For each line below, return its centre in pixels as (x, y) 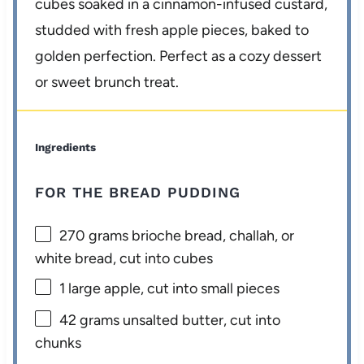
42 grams (90, 321)
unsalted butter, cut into (200, 321)
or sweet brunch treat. (107, 82)
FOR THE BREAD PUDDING (138, 192)
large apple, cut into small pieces (173, 288)
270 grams (94, 235)
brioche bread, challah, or (212, 235)
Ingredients (66, 147)
